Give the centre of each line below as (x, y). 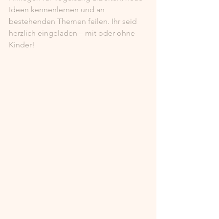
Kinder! (22, 45)
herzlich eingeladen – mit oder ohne (73, 33)
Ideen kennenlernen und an (58, 10)
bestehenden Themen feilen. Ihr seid (74, 21)
